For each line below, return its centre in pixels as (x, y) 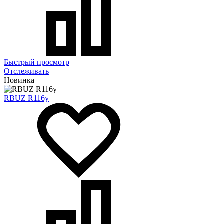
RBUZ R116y (26, 98)
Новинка (19, 80)
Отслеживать (26, 71)
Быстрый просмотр (37, 62)
